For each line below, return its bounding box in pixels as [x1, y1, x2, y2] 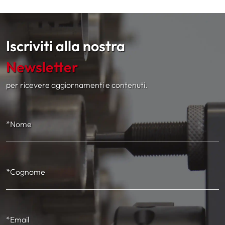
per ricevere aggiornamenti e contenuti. [6, 80, 148, 90]
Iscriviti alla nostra [6, 37, 125, 55]
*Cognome [6, 167, 45, 177]
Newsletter [6, 58, 78, 76]
